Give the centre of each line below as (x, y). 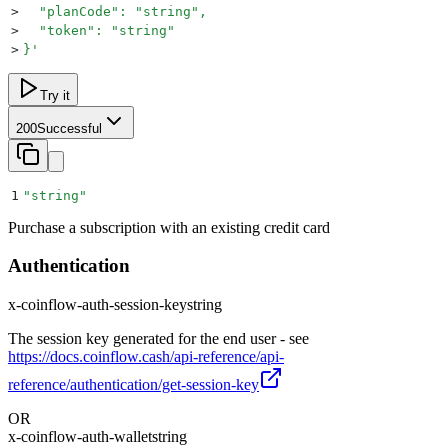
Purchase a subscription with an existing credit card (169, 227)
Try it (55, 95)
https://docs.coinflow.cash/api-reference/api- (146, 356)
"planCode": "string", (115, 11)
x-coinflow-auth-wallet (80, 436)
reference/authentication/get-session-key (133, 384)
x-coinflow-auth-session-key (97, 304)
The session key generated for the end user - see (158, 338)
